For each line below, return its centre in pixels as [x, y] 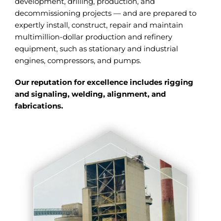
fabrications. [39, 106]
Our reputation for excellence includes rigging [104, 82]
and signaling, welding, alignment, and [90, 94]
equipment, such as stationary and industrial [96, 48]
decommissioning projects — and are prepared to [105, 13]
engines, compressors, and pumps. [78, 60]
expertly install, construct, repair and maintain [99, 25]
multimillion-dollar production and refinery [93, 37]
